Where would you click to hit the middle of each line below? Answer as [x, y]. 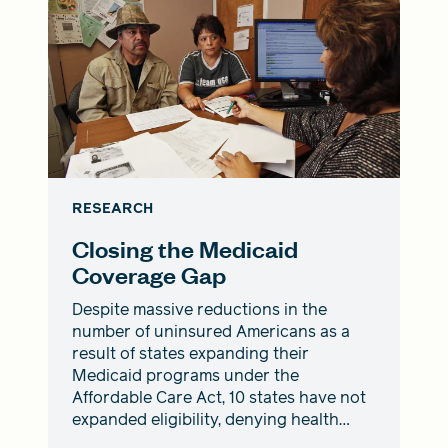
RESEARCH [112, 209]
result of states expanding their [190, 354]
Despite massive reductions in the [199, 310]
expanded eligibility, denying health [205, 420]
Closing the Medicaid [185, 249]
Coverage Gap [149, 275]
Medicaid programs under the [185, 376]
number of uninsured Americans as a [211, 332]
